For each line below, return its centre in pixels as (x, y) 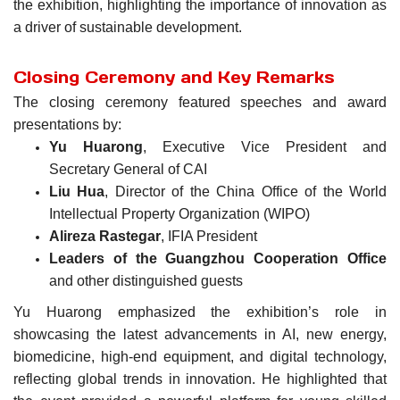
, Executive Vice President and (265, 147)
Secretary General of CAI (128, 169)
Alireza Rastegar (105, 236)
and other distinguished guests (146, 281)
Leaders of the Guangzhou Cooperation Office (218, 258)
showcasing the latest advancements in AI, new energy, (200, 334)
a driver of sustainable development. (128, 27)
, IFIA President (209, 236)
